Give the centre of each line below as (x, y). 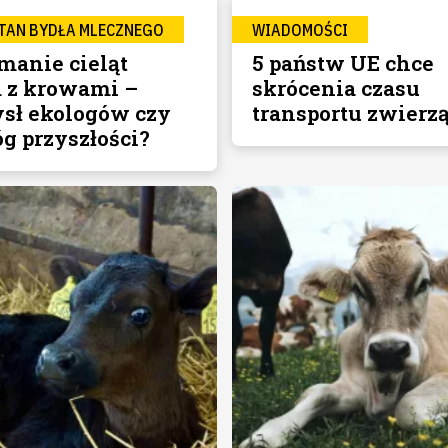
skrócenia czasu (335, 88)
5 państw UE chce (342, 63)
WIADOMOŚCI (299, 30)
